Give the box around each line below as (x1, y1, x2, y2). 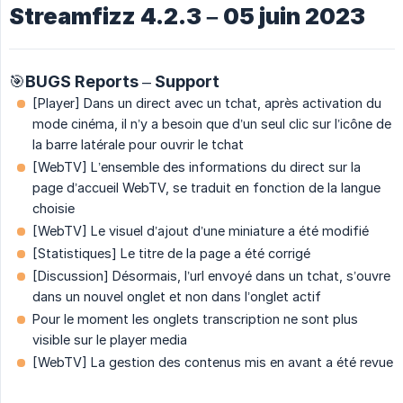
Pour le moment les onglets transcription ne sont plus (32, 311, 358, 327)
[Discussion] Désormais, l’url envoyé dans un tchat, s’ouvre (32, 268, 390, 284)
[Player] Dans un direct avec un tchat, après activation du (32, 95, 381, 112)
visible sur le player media (32, 332, 187, 348)
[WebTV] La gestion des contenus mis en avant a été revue (32, 354, 393, 371)
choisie (32, 201, 75, 217)
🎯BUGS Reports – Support (9, 72, 219, 92)
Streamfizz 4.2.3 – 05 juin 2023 (9, 3, 365, 31)
